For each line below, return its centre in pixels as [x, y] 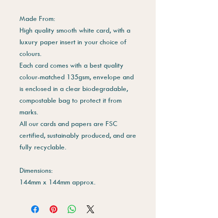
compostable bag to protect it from [71, 100]
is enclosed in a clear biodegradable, [74, 88]
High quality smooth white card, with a [75, 30]
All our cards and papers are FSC [68, 123]
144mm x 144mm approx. [57, 182]
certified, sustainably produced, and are [78, 135]
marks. [29, 111]
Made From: [37, 18]
